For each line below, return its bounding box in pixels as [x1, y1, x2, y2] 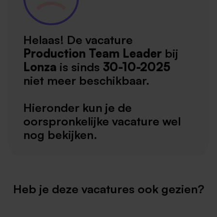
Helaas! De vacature [23, 32, 133, 47]
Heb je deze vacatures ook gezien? [13, 182, 204, 197]
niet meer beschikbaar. [23, 73, 150, 88]
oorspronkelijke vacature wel [23, 114, 181, 129]
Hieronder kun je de [23, 100, 132, 115]
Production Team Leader [23, 46, 162, 61]
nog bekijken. [23, 127, 97, 142]
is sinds [57, 60, 103, 75]
